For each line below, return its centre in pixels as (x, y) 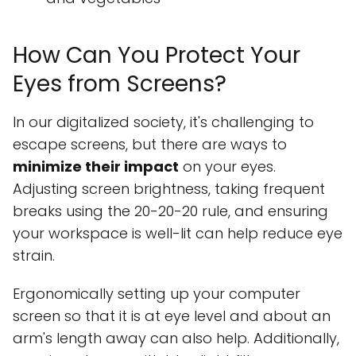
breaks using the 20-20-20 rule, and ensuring (170, 211)
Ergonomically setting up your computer (157, 294)
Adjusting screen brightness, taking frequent (169, 189)
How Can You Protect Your (157, 56)
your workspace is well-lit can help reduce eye (178, 234)
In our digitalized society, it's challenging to (163, 122)
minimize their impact (96, 167)
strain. (34, 256)
